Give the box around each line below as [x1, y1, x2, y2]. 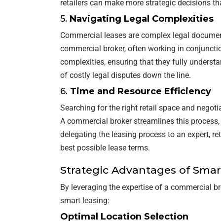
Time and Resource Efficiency [70, 85, 211, 97]
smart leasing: [60, 195, 110, 205]
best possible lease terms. [60, 143, 150, 152]
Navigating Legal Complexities [70, 13, 214, 24]
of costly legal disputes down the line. [60, 70, 191, 80]
